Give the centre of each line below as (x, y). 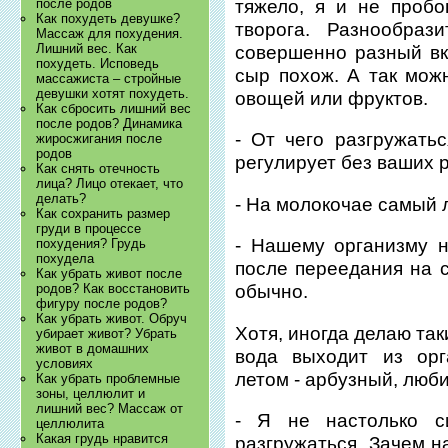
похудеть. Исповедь (98, 64)
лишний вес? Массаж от (110, 409)
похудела (65, 259)
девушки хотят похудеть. (113, 94)
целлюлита (70, 424)
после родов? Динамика (109, 124)
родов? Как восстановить (113, 289)
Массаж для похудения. (110, 34)
